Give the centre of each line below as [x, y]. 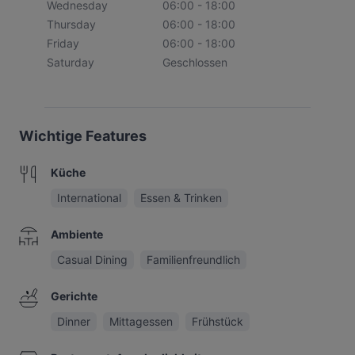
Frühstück [218, 321]
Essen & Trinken [181, 198]
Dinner [74, 321]
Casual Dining [92, 260]
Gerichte [74, 296]
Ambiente [77, 234]
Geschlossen [195, 62]
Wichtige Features [83, 136]
